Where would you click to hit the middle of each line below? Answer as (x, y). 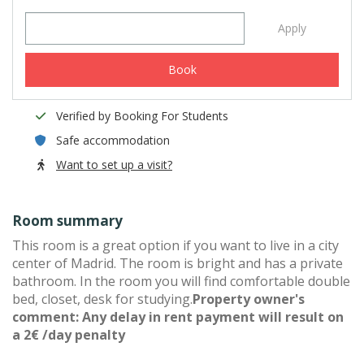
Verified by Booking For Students (142, 116)
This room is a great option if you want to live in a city (175, 245)
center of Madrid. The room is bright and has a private (178, 263)
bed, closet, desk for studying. (102, 299)
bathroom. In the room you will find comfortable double (181, 281)
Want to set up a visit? (114, 165)
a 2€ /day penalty (69, 335)
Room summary (67, 221)
